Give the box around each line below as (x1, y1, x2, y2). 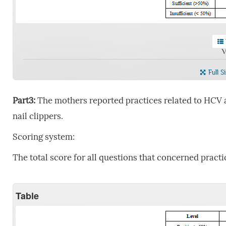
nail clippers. (12, 110, 63, 122)
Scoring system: (12, 131, 75, 142)
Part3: (12, 95, 35, 106)
